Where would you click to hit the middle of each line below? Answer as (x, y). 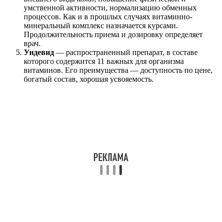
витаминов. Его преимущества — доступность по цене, (118, 70)
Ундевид (39, 52)
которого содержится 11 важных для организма (104, 61)
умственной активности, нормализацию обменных (110, 7)
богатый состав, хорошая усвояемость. (89, 79)
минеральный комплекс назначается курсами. (101, 25)
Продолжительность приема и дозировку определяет (113, 34)
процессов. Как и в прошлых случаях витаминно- (108, 16)
